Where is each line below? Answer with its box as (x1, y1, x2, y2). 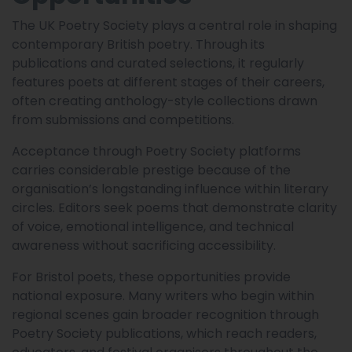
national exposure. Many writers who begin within (12, 287, 314, 306)
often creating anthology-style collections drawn (12, 92, 317, 111)
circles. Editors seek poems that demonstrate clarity (12, 199, 337, 218)
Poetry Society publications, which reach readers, (12, 324, 317, 343)
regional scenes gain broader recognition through (12, 306, 319, 324)
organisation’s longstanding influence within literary (12, 180, 328, 199)
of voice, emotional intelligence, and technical (12, 218, 294, 236)
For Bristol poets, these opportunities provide (12, 268, 291, 287)
